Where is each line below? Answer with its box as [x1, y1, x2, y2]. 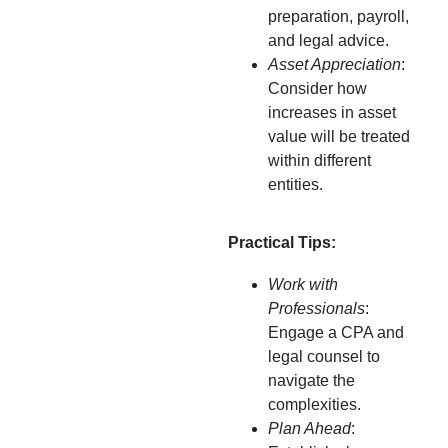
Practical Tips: [228, 233, 336, 251]
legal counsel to [268, 347, 380, 365]
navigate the [268, 371, 355, 389]
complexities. [268, 395, 361, 413]
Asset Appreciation [268, 55, 401, 73]
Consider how [268, 79, 367, 97]
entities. [268, 175, 323, 193]
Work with [268, 275, 338, 293]
